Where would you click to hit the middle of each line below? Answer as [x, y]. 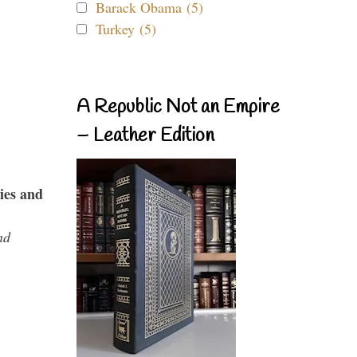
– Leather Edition [145, 136]
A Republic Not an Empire [178, 108]
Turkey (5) [126, 29]
